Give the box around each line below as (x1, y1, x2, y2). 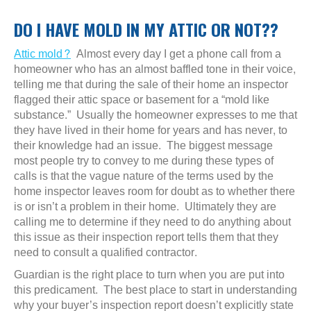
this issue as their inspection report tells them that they (14, 227, 278, 247)
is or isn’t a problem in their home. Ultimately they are (14, 196, 276, 217)
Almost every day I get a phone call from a (71, 44, 281, 64)
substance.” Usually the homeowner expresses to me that (14, 105, 297, 125)
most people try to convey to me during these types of (14, 151, 274, 171)
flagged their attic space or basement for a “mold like (14, 90, 269, 110)
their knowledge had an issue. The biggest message (14, 135, 273, 155)
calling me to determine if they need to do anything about (14, 212, 291, 232)
